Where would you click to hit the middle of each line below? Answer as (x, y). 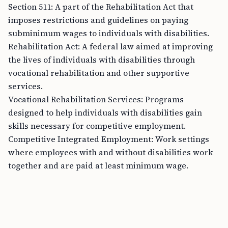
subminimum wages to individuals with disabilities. (109, 33)
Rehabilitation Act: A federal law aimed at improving (110, 46)
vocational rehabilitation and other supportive (99, 73)
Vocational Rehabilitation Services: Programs (96, 99)
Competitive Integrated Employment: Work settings (109, 139)
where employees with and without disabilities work (110, 152)
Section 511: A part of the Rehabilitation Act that (101, 7)
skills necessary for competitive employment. (97, 126)
